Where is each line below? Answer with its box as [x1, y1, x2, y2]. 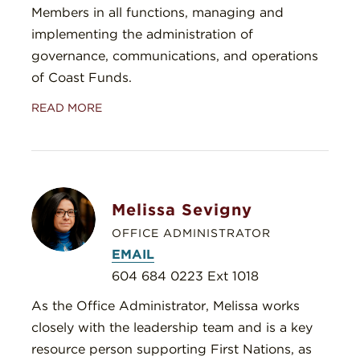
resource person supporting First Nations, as [31, 342, 312, 358]
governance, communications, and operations [31, 48, 318, 64]
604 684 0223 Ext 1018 [112, 268, 259, 284]
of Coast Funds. [31, 70, 132, 86]
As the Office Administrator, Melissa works [31, 298, 300, 314]
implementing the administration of [31, 27, 253, 43]
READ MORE [31, 101, 102, 115]
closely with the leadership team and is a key [31, 320, 313, 336]
